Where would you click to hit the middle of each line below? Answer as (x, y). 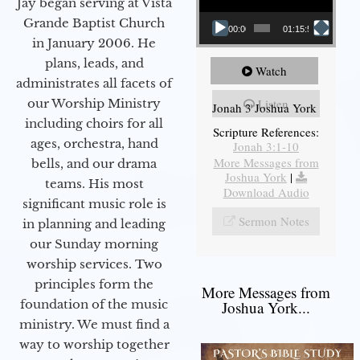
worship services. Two (94, 264)
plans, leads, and (94, 63)
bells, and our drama (94, 163)
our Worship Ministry (94, 103)
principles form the (94, 284)
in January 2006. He (94, 43)
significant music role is (94, 203)
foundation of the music (94, 304)
